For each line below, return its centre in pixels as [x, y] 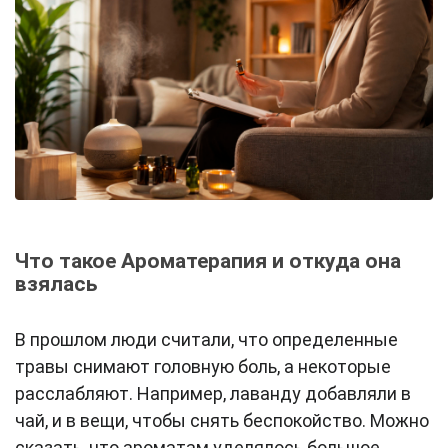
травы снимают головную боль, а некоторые [203, 367]
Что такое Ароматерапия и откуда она [208, 261]
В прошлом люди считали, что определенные [206, 340]
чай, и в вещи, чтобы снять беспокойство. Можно [222, 421]
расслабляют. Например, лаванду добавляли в [213, 394]
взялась [56, 284]
